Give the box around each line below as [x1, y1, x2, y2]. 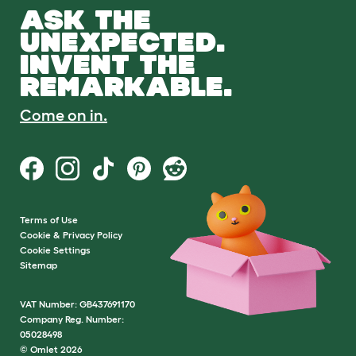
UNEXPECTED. [20, 26, 226, 58]
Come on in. [20, 106, 107, 125]
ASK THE [20, 4, 151, 36]
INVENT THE [20, 48, 195, 80]
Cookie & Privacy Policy [20, 230, 122, 241]
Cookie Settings [20, 245, 91, 256]
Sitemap [20, 260, 57, 271]
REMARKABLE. [20, 71, 233, 103]
